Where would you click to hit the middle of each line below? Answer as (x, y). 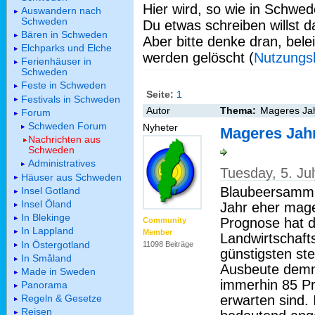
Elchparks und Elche (66, 48)
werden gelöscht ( (198, 57)
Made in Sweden (58, 271)
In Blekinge (46, 218)
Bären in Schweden (64, 34)
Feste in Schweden (64, 85)
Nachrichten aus (64, 140)
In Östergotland (56, 244)
